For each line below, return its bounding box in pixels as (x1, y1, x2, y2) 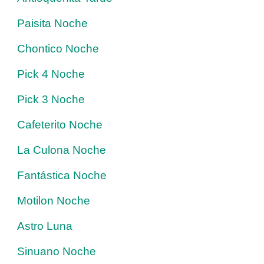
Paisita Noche (17, 16, 88, 29)
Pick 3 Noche (17, 93, 85, 105)
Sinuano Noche (17, 245, 96, 258)
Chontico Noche (17, 42, 99, 55)
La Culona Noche (17, 143, 106, 156)
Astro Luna (17, 219, 72, 232)
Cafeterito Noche (17, 118, 103, 131)
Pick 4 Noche (17, 67, 85, 80)
